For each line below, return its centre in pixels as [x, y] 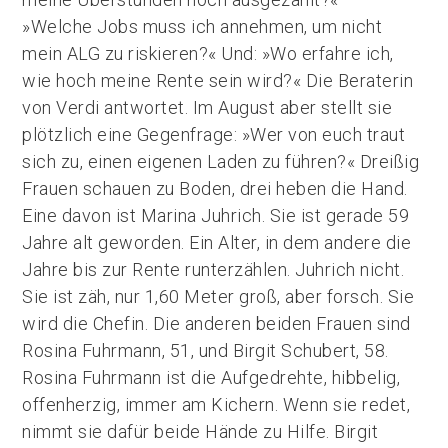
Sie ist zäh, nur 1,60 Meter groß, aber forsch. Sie [218, 296]
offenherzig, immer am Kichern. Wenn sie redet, [216, 404]
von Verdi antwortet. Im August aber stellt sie [207, 107]
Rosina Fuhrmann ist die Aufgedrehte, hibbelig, [211, 377]
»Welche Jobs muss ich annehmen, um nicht [202, 26]
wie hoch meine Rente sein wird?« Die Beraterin [218, 80]
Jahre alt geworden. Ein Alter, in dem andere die [217, 242]
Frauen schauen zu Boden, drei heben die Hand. [215, 188]
